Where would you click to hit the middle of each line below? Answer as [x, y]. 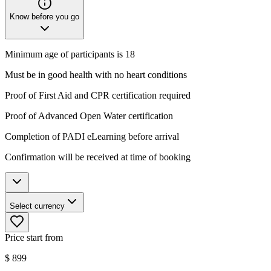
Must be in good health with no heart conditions [96, 74]
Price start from [34, 237]
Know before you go [44, 16]
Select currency [37, 206]
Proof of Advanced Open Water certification [89, 116]
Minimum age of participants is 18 [70, 54]
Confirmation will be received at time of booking [98, 157]
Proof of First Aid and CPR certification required [98, 95]
